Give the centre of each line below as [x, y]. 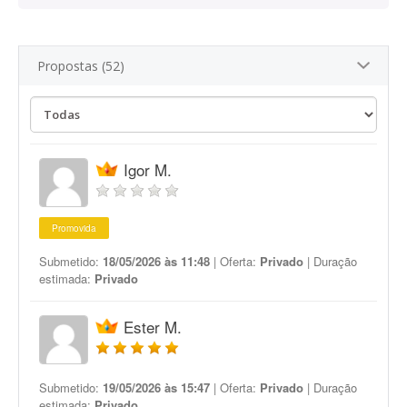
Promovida [74, 228]
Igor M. [148, 169]
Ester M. [153, 327]
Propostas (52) [81, 66]
